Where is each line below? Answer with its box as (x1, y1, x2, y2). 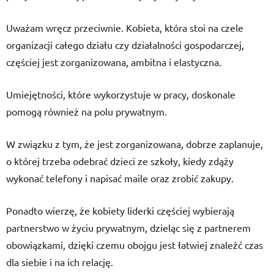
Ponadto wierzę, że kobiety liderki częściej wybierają (6, 204, 234, 217)
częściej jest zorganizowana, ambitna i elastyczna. (6, 56, 221, 68)
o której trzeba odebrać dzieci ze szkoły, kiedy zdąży (6, 155, 234, 167)
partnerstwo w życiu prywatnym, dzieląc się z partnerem (6, 221, 251, 234)
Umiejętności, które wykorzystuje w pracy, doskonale (6, 88, 235, 100)
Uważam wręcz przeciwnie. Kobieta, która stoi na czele (6, 21, 243, 34)
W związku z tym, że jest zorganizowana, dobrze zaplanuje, (6, 138, 263, 150)
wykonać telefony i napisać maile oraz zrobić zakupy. (6, 172, 234, 184)
